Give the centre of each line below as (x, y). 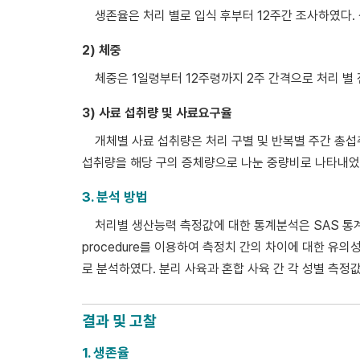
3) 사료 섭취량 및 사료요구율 (157, 112)
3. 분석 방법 (115, 196)
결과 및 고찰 (119, 321)
